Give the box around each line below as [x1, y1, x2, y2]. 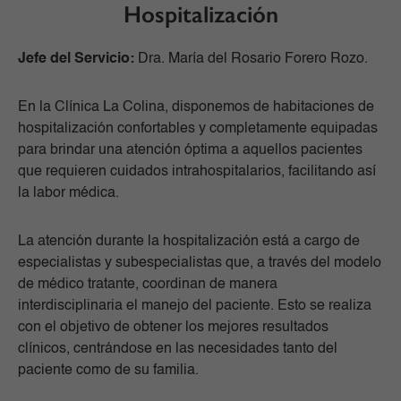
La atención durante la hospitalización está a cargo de [18, 235, 360, 250]
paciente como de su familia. [18, 363, 199, 379]
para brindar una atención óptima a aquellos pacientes [18, 143, 363, 158]
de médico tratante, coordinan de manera [18, 277, 277, 293]
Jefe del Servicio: [18, 52, 138, 67]
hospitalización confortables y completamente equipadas [18, 122, 378, 137]
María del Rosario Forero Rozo [168, 52, 364, 67]
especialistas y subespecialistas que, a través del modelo [18, 256, 381, 271]
